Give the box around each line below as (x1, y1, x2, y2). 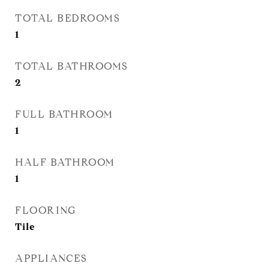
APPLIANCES (15, 252, 86, 265)
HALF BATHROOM (15, 156, 115, 169)
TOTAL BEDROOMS (15, 12, 119, 25)
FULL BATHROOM (15, 108, 113, 121)
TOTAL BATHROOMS (15, 60, 128, 73)
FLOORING (15, 204, 76, 217)
